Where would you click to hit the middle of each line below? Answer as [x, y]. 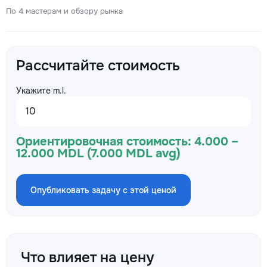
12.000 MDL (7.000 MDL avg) [98, 153]
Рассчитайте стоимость [98, 66]
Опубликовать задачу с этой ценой [103, 190]
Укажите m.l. [41, 91]
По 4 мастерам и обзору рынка [64, 11]
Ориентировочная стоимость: [104, 142]
